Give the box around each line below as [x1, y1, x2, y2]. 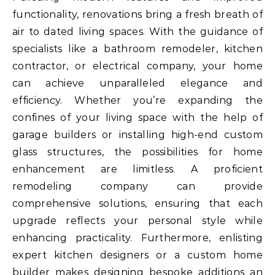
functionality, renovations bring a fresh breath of [12, 8, 263, 20]
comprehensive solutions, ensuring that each [12, 197, 263, 209]
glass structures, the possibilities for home [12, 145, 263, 158]
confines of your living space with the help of [12, 111, 263, 123]
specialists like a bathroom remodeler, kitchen [12, 42, 263, 55]
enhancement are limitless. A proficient [12, 163, 263, 175]
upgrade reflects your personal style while [12, 214, 263, 227]
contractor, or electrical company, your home [12, 60, 263, 72]
